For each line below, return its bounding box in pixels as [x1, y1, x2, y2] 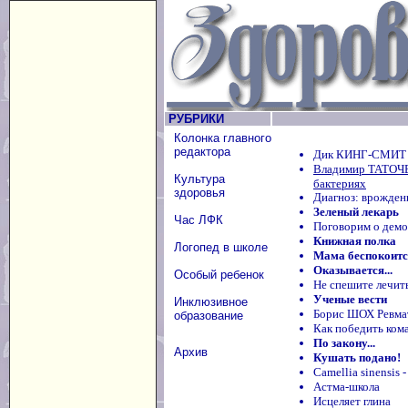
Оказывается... [313, 263, 393, 277]
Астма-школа [313, 380, 380, 393]
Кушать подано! [313, 351, 401, 364]
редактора [174, 145, 230, 158]
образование [174, 309, 243, 322]
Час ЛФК [174, 213, 223, 227]
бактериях [313, 177, 366, 190]
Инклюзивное [174, 295, 248, 309]
